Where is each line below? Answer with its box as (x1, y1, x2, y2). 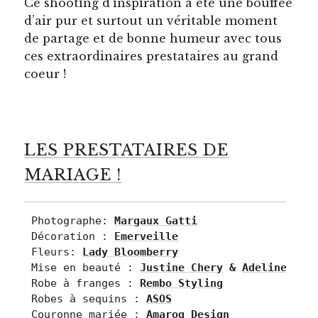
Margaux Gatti (114, 214, 198, 227)
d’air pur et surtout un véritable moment (24, 13, 278, 28)
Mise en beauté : (31, 261, 141, 274)
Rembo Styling (140, 276, 224, 290)
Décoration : (31, 229, 115, 243)
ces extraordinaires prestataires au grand (24, 49, 279, 64)
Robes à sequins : (31, 292, 147, 305)
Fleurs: (31, 245, 83, 258)
